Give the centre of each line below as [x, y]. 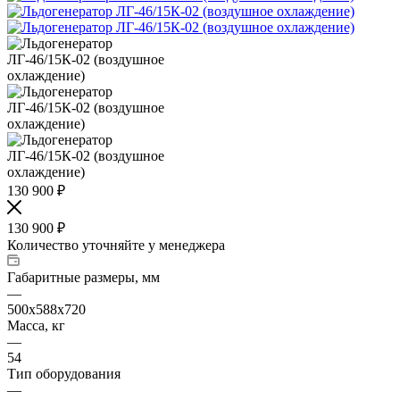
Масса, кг [36, 325]
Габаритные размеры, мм [83, 277]
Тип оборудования [64, 373]
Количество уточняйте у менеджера [116, 245]
